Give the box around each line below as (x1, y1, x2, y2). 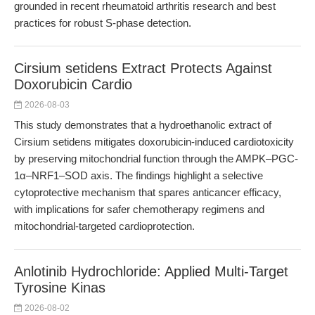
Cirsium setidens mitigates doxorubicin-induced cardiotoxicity (14, 136, 294, 148)
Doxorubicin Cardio (14, 77, 132, 92)
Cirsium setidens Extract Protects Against (14, 60, 272, 76)
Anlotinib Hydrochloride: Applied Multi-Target (14, 264, 288, 279)
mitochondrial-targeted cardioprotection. (14, 220, 195, 232)
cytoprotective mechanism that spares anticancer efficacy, (14, 186, 281, 198)
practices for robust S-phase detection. (14, 17, 191, 29)
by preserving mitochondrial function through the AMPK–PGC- (14, 153, 298, 165)
